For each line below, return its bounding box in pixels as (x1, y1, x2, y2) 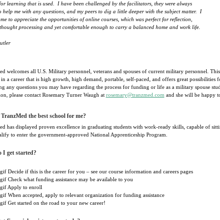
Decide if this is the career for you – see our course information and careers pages (6, 168, 193, 175)
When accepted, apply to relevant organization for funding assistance (6, 192, 165, 198)
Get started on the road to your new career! (6, 200, 106, 206)
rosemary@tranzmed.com (106, 92, 165, 98)
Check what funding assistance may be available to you (6, 176, 133, 183)
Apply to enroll (6, 184, 42, 191)
